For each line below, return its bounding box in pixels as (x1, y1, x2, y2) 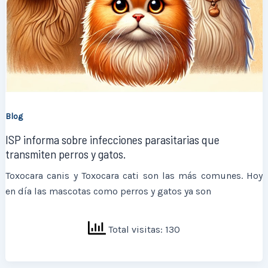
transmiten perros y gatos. (5, 147, 126, 162)
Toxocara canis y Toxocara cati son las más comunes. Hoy (5, 170, 263, 182)
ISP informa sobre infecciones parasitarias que (5, 132, 220, 147)
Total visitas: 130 (106, 223, 180, 235)
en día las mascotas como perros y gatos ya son (5, 185, 212, 197)
